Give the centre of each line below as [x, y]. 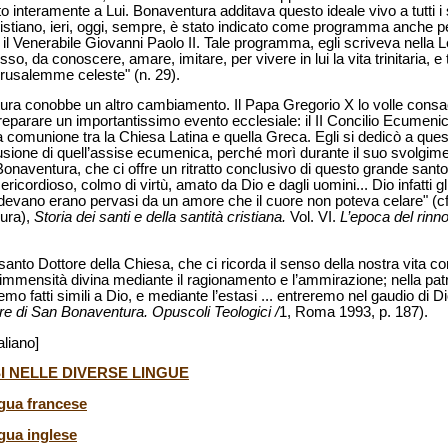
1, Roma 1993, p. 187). [353, 312]
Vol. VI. [313, 217]
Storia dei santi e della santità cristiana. [160, 217]
